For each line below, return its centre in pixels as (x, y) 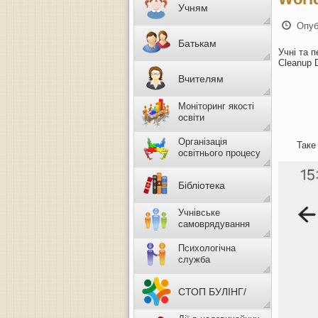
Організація (203, 142)
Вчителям (201, 79)
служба (199, 259)
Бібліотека (202, 185)
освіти (191, 117)
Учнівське (199, 213)
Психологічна (207, 248)
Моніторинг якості (216, 106)
